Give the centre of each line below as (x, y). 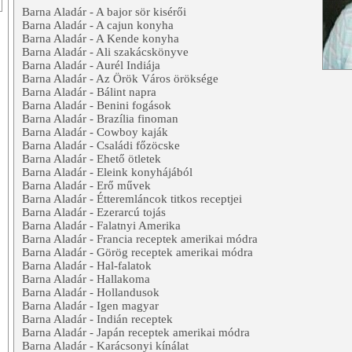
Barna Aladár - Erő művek (86, 186)
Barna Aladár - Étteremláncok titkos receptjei (132, 199)
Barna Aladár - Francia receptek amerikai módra (140, 239)
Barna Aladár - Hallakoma (86, 279)
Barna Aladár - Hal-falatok (87, 266)
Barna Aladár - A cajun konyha (98, 26)
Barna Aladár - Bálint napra (89, 92)
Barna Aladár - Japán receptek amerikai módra (136, 333)
